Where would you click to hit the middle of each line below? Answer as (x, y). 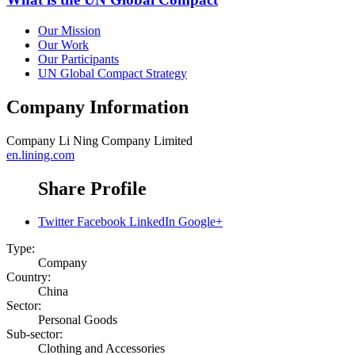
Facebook (101, 222)
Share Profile (92, 188)
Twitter (56, 222)
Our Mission (69, 30)
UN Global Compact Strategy (113, 73)
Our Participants (78, 59)
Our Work (63, 44)
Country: (29, 277)
